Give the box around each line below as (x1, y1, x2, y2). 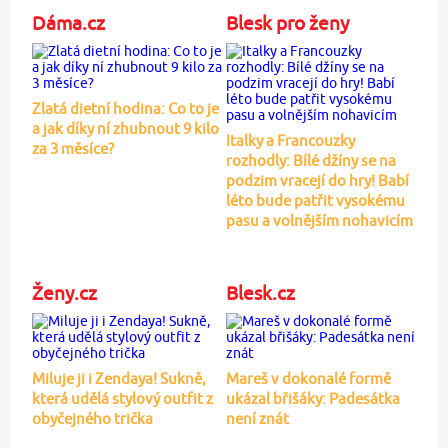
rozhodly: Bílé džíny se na (225, 151, 396, 169)
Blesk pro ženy (225, 11, 349, 34)
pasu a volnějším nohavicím (225, 211, 413, 229)
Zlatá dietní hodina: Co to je (31, 99, 219, 117)
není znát (225, 409, 289, 427)
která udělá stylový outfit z (31, 389, 213, 407)
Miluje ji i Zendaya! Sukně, (31, 369, 206, 387)
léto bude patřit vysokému (225, 191, 405, 209)
